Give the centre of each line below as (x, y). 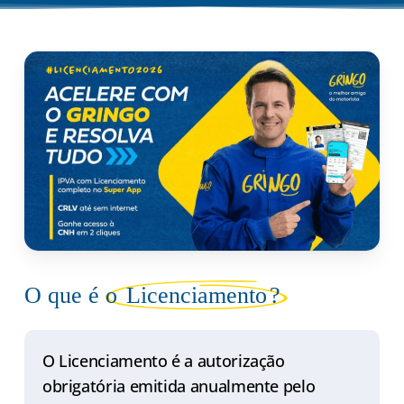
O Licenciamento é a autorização (163, 361)
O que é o (73, 296)
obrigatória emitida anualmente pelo (179, 386)
